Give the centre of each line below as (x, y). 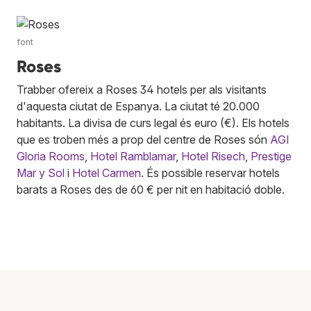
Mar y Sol (41, 173)
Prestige (271, 157)
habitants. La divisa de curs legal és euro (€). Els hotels (153, 123)
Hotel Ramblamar (133, 157)
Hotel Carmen (107, 173)
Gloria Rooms (51, 157)
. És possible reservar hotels (210, 173)
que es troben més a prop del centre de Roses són (143, 140)
